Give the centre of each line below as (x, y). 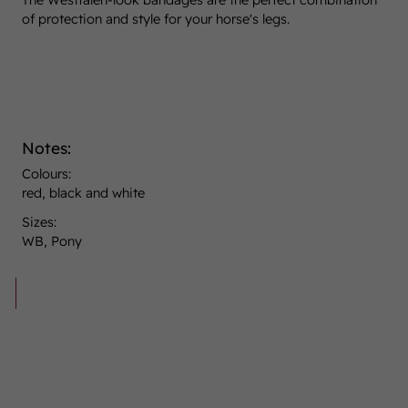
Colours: (47, 174)
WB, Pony (52, 241)
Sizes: (40, 222)
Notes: (47, 148)
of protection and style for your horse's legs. (156, 19)
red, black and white (84, 193)
